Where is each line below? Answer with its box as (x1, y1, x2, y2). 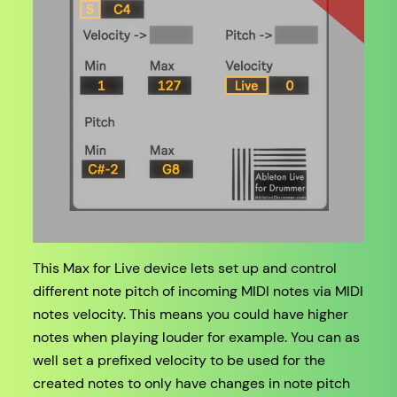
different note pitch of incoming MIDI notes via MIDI (32, 282, 363, 301)
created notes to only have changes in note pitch (32, 374, 350, 393)
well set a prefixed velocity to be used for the (32, 351, 325, 370)
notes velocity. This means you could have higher (32, 305, 348, 324)
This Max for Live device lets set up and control (32, 259, 337, 278)
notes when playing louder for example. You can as (32, 328, 360, 347)
